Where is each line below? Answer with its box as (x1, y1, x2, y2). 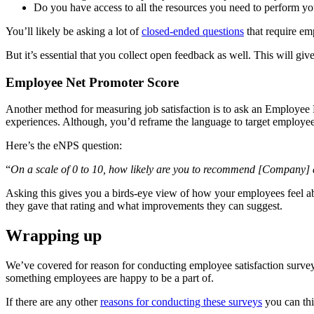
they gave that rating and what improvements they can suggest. (6, 200, 282, 212)
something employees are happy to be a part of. (6, 272, 214, 285)
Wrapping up (6, 226, 102, 245)
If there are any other (6, 296, 100, 308)
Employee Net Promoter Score (6, 74, 179, 90)
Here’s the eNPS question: (6, 139, 122, 152)
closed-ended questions (142, 25, 244, 37)
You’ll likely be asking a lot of (6, 25, 142, 37)
